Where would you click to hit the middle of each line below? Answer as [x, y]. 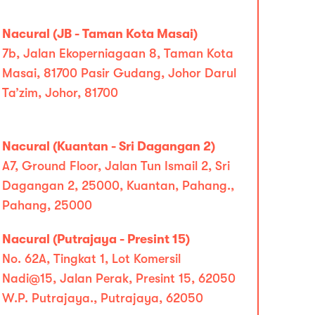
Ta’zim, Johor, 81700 [60, 93]
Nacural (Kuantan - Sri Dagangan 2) [108, 146]
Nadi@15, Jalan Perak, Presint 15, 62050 [118, 278]
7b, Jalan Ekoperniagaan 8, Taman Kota [117, 53]
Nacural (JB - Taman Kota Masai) [99, 34]
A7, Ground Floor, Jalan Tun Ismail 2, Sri [116, 166]
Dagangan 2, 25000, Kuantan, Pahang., [118, 186]
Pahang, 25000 [47, 205]
